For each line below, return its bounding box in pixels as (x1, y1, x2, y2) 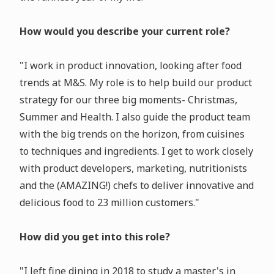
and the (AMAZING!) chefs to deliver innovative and (19, 179, 254, 193)
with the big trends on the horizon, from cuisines (19, 127, 245, 141)
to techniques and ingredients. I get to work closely (19, 144, 253, 158)
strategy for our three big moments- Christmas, (19, 93, 237, 107)
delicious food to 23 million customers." (19, 196, 199, 210)
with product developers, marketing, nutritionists (19, 161, 247, 176)
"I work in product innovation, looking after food (19, 59, 242, 73)
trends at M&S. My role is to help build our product (19, 76, 252, 90)
